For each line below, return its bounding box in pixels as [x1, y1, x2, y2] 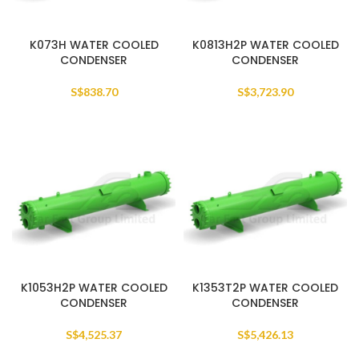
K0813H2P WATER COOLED [192, 37, 339, 53]
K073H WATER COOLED [29, 37, 159, 53]
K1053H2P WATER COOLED [20, 280, 167, 296]
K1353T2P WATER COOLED [192, 280, 338, 296]
